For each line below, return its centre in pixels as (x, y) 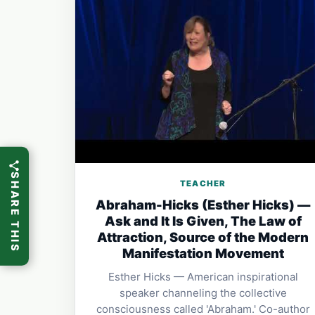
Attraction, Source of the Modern (203, 237)
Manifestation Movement (203, 253)
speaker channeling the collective (203, 293)
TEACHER (203, 184)
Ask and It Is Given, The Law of (203, 221)
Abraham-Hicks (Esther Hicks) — (203, 205)
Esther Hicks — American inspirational (203, 277)
